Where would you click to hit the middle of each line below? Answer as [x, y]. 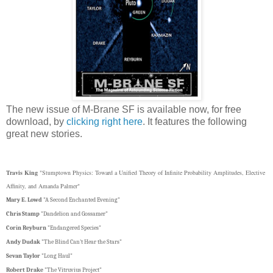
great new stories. [44, 134]
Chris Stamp [23, 214]
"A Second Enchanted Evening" [81, 200]
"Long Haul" [56, 256]
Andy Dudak [23, 242]
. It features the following [195, 122]
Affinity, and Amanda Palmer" [43, 186]
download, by [35, 122]
